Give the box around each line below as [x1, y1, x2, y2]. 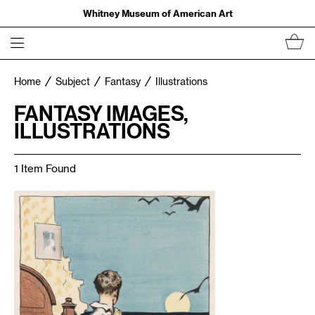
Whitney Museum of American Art [82, 7, 233, 19]
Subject [56, 77, 90, 87]
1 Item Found [14, 164, 76, 174]
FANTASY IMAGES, [14, 101, 188, 125]
